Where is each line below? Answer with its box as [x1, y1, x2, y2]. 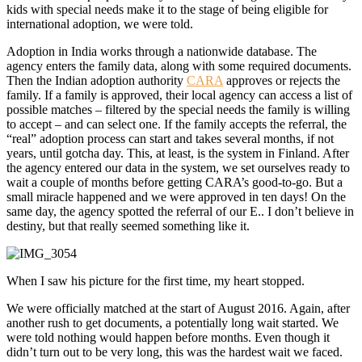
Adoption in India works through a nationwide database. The [6, 44, 317, 59]
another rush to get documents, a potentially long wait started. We [6, 316, 339, 330]
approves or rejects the [223, 74, 340, 88]
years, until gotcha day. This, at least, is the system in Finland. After [6, 146, 349, 161]
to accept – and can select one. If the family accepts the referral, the [6, 117, 347, 132]
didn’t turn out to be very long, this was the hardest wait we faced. [6, 345, 343, 360]
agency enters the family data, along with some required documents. [6, 59, 351, 74]
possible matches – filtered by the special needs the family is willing [6, 103, 350, 117]
